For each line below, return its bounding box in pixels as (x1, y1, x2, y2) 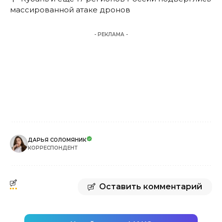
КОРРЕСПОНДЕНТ (28, 144, 78, 151)
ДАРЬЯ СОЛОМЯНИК (28, 136, 86, 143)
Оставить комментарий (99, 181, 202, 191)
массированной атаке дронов (10, 4, 130, 14)
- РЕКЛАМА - (94, 31, 128, 38)
